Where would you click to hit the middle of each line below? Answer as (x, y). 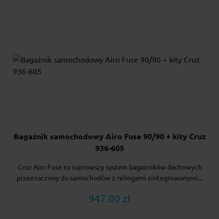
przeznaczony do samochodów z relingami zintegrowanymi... (109, 178)
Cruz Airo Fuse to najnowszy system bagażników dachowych (109, 167)
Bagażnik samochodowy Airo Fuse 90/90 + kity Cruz (109, 136)
